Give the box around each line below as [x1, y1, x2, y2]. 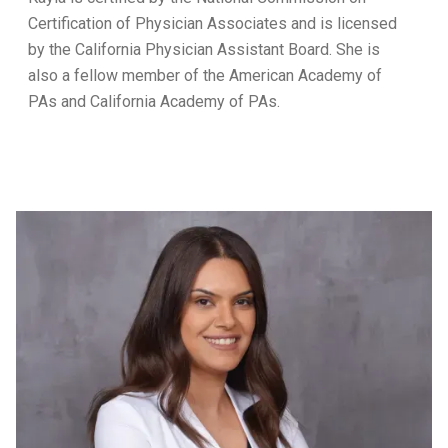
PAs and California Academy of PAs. [28, 92, 280, 111]
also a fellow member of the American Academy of [28, 66, 382, 85]
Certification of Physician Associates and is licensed [28, 14, 397, 33]
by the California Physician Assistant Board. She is [28, 40, 380, 59]
